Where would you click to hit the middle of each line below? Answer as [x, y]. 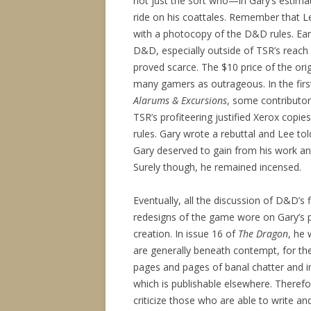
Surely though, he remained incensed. [217, 167]
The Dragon [263, 234]
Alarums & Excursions [180, 100]
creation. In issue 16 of [186, 234]
